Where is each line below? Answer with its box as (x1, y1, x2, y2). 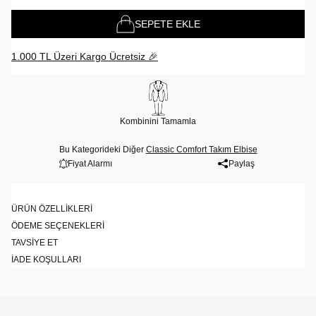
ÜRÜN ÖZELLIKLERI (11, 204, 92, 214)
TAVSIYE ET (11, 238, 58, 248)
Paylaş (228, 159, 255, 169)
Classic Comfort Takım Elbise (145, 145, 257, 154)
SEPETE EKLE (134, 18, 200, 30)
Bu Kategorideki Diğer (59, 145, 146, 154)
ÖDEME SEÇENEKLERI (11, 221, 104, 231)
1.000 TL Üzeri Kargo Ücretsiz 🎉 (11, 51, 158, 62)
